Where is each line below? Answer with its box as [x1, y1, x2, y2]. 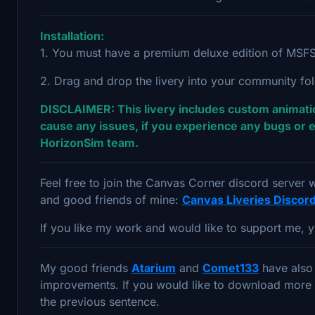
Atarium [131, 260, 176, 275]
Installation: [40, 28, 104, 43]
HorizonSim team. [40, 135, 139, 150]
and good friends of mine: [40, 192, 182, 207]
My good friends [40, 260, 131, 275]
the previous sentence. [40, 294, 163, 309]
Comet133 [202, 260, 259, 275]
